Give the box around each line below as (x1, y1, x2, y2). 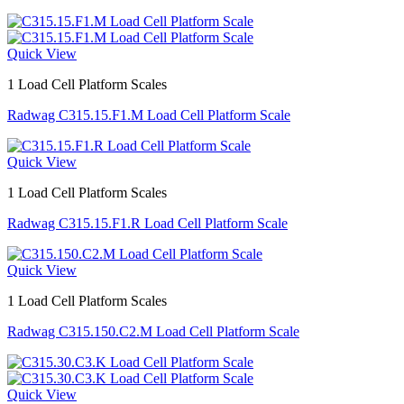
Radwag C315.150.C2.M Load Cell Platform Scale (7, 324, 299, 339)
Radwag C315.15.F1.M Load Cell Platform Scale (7, 107, 290, 123)
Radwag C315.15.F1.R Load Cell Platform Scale (7, 216, 288, 231)
